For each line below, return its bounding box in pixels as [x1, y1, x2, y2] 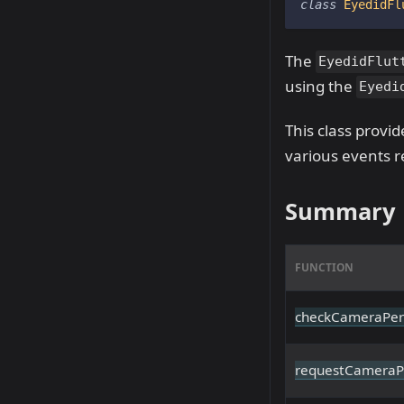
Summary [285, 195, 396, 226]
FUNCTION [295, 260, 353, 275]
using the [285, 75, 356, 96]
